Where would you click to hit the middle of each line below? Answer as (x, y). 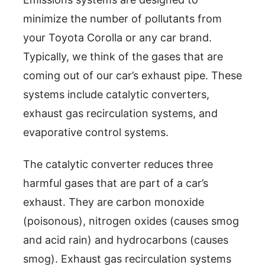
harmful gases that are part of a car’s (116, 183)
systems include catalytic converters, (116, 94)
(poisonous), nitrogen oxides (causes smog (131, 221)
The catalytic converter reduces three (118, 164)
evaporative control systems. (96, 132)
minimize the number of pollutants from (122, 18)
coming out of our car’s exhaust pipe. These (132, 75)
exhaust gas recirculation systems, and (120, 113)
